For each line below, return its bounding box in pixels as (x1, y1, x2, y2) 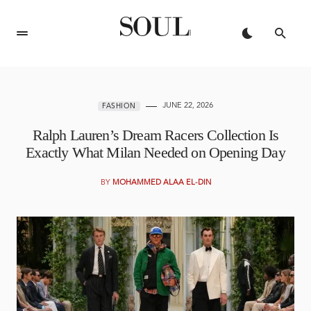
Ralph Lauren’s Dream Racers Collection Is (32, 126, 279, 144)
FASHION (102, 103, 136, 110)
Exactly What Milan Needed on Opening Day (26, 144, 285, 161)
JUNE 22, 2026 (162, 102, 213, 110)
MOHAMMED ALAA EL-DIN (112, 179, 211, 187)
